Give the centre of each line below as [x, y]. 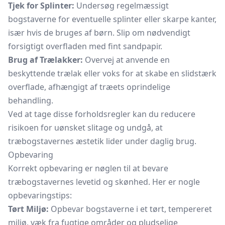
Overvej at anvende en [126, 60]
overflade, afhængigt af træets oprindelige [89, 87]
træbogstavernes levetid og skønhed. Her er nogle [104, 182]
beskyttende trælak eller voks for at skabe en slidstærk [112, 73]
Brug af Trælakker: [45, 60]
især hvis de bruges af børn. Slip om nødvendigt [99, 33]
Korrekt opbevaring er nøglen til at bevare [88, 168]
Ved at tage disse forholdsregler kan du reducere [102, 114]
